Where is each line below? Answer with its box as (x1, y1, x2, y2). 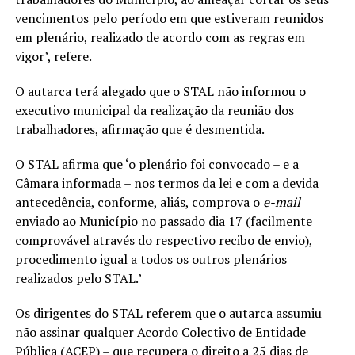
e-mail (262, 193, 300, 211)
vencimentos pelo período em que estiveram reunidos (14, 10, 323, 27)
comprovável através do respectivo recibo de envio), (14, 231, 312, 249)
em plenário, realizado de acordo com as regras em (14, 29, 305, 46)
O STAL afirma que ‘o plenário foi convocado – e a (14, 155, 299, 173)
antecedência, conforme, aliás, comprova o (14, 193, 263, 211)
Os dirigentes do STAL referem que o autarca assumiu (14, 304, 322, 322)
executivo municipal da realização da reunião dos (14, 101, 294, 119)
